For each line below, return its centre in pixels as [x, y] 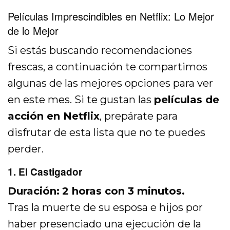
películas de [187, 100]
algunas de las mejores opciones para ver [111, 83]
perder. [26, 149]
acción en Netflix [54, 116]
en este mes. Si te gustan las [81, 100]
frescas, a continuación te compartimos [108, 67]
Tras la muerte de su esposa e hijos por [106, 208]
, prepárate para [139, 116]
